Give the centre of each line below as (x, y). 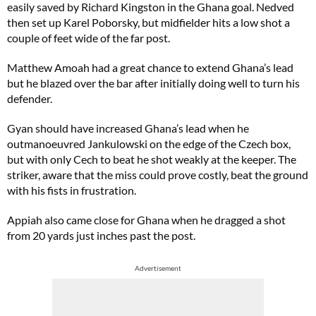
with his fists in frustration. (72, 190)
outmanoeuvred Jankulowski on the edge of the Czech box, (149, 144)
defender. (30, 98)
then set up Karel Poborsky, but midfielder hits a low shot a (148, 22)
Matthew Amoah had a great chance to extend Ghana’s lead (150, 67)
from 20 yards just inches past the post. (101, 235)
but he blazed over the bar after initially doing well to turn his (153, 83)
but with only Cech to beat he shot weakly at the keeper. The (152, 159)
